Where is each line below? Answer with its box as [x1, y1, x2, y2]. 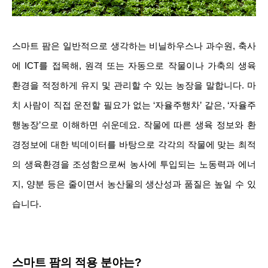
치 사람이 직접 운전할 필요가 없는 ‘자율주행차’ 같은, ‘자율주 [12, 100, 256, 111]
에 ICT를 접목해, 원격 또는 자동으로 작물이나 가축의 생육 [12, 61, 256, 71]
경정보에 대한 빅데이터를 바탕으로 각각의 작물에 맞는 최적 [12, 140, 256, 150]
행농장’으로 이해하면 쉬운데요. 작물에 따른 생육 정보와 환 [12, 120, 256, 130]
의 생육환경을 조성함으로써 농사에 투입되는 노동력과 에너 [12, 160, 256, 170]
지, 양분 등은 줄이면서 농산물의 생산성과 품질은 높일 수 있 [12, 179, 256, 190]
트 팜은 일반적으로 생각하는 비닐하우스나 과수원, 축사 [30, 41, 256, 51]
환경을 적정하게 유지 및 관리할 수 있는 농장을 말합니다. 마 [12, 81, 256, 91]
